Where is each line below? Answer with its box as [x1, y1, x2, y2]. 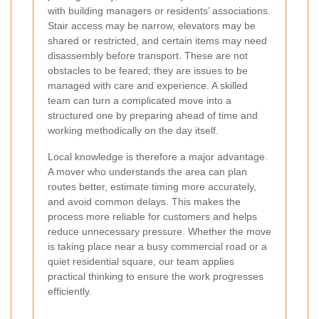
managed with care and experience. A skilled [48, 79, 248, 91]
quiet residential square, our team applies [48, 255, 234, 267]
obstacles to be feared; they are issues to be [48, 64, 248, 76]
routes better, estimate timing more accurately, [48, 180, 256, 192]
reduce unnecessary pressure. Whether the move [48, 225, 271, 237]
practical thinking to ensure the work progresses [48, 270, 263, 282]
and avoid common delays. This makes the [48, 195, 241, 207]
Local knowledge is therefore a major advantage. [48, 150, 268, 162]
